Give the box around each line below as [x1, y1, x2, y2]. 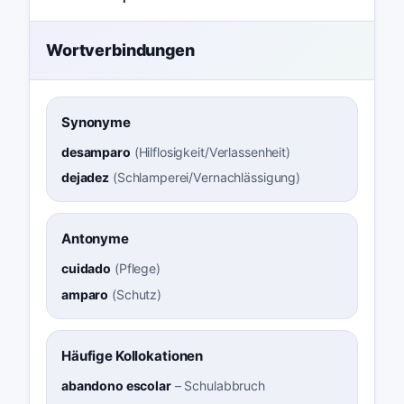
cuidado [60, 261, 112, 277]
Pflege [118, 261, 156, 277]
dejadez [60, 170, 110, 186]
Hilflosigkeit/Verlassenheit [138, 143, 287, 160]
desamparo [60, 143, 131, 160]
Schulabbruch [184, 377, 265, 393]
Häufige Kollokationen [60, 346, 204, 364]
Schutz [115, 286, 158, 302]
